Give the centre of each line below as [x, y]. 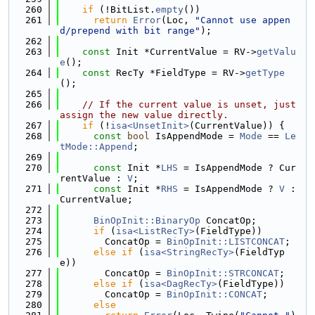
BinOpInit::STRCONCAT [223, 273]
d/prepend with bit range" [130, 31]
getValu [276, 52]
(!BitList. [124, 9]
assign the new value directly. [144, 115]
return [110, 20]
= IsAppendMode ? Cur [237, 168]
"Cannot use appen [243, 20]
